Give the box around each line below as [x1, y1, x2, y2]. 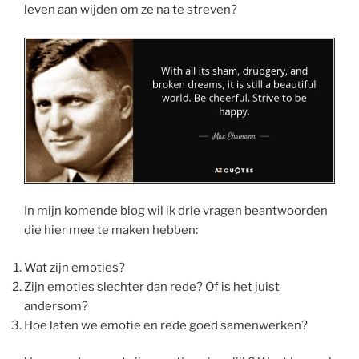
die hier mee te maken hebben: [24, 223, 198, 238]
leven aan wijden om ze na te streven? [24, 2, 237, 18]
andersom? [24, 298, 88, 313]
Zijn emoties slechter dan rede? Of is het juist [24, 279, 280, 294]
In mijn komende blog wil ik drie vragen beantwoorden [24, 204, 328, 219]
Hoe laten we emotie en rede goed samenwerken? [24, 317, 308, 333]
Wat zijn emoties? [24, 260, 125, 275]
